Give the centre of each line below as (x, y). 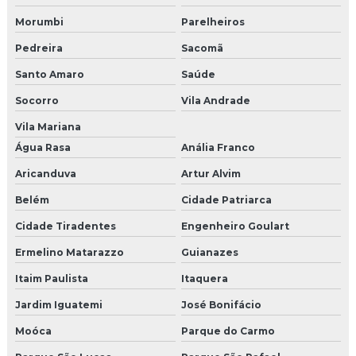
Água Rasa (43, 147)
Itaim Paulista (52, 279)
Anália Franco (218, 147)
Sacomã (202, 48)
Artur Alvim (211, 174)
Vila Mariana (48, 127)
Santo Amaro (50, 74)
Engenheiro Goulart (235, 226)
